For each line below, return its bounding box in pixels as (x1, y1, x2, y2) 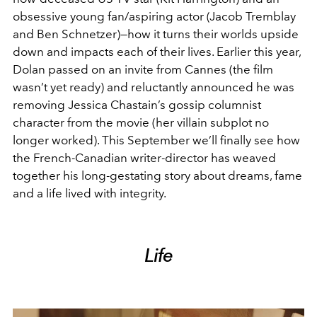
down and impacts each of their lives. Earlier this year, (13, 44, 301, 59)
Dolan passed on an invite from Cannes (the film (13, 62, 273, 76)
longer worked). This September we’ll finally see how (13, 132, 300, 147)
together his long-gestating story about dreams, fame (13, 168, 302, 183)
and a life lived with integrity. (13, 185, 166, 200)
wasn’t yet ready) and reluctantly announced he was (13, 79, 294, 94)
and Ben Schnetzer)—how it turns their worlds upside (13, 26, 299, 41)
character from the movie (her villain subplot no (13, 115, 269, 129)
